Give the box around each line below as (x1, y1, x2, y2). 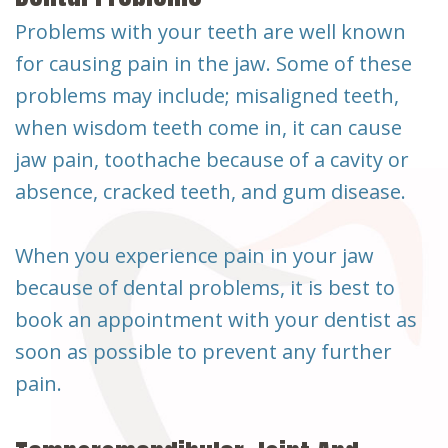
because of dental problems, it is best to (15, 273, 395, 301)
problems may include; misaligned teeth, (15, 81, 399, 109)
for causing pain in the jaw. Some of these (15, 49, 412, 77)
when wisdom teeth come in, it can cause (15, 113, 402, 141)
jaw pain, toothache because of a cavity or (15, 145, 409, 173)
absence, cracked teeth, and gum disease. (15, 177, 406, 205)
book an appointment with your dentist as (15, 305, 417, 333)
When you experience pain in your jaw (15, 241, 374, 269)
